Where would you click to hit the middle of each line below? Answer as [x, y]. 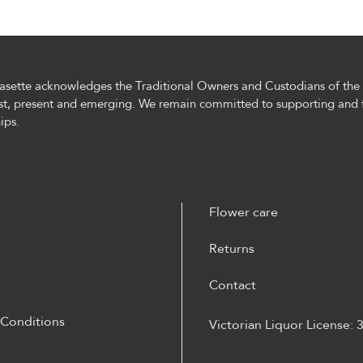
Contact [233, 285]
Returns [232, 248]
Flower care [243, 212]
